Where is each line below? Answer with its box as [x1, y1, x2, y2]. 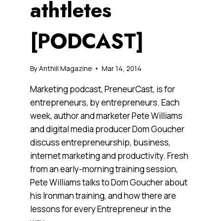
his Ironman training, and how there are [30, 189, 176, 201]
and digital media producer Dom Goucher [30, 123, 184, 135]
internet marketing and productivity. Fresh [30, 149, 188, 161]
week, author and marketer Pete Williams [30, 110, 183, 121]
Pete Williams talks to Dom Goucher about [30, 176, 187, 188]
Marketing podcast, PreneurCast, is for [30, 83, 175, 95]
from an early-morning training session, [30, 163, 178, 175]
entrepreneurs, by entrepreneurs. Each [30, 96, 180, 108]
